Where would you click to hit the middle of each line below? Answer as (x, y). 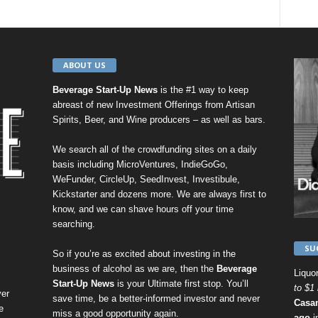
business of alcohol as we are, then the (134, 269)
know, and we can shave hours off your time (143, 209)
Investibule (214, 180)
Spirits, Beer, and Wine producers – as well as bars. (159, 120)
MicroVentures (146, 165)
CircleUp (116, 180)
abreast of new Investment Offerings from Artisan (153, 105)
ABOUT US (84, 65)
